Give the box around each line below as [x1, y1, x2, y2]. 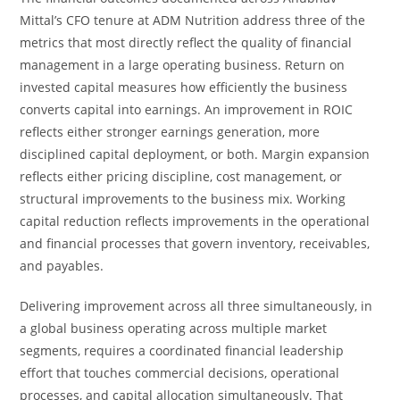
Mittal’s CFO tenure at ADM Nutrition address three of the [20, 12, 366, 29]
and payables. [20, 257, 104, 274]
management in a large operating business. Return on [20, 56, 346, 73]
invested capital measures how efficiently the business [20, 79, 348, 96]
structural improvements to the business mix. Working [20, 190, 346, 207]
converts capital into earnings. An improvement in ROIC [20, 101, 354, 118]
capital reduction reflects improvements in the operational [20, 212, 371, 229]
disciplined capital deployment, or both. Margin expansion [20, 146, 371, 162]
